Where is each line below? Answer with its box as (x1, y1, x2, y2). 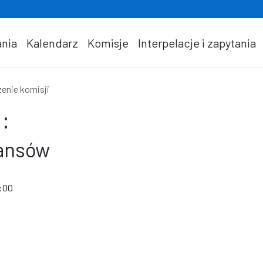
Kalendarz (26, 36, 78, 50)
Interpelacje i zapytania (138, 36, 256, 50)
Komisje (87, 36, 129, 50)
